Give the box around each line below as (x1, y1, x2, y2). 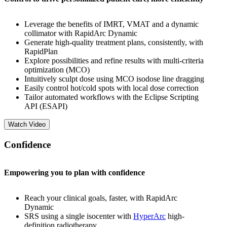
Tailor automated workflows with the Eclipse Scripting (24, 93, 199, 102)
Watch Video (8, 121, 46, 129)
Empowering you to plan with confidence (4, 168, 145, 177)
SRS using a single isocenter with (24, 211, 133, 220)
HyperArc (133, 211, 166, 220)
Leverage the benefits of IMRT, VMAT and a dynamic (24, 20, 199, 29)
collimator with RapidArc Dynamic (24, 29, 137, 38)
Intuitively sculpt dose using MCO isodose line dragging (24, 74, 204, 84)
